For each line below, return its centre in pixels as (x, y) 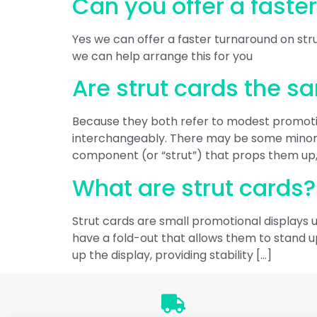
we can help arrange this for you (162, 56)
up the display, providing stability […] (172, 255)
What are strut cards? (194, 188)
